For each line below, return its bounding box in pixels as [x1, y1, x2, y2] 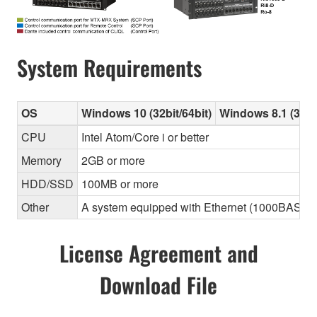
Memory [21, 151, 62, 168]
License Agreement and [59, 236, 258, 269]
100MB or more [81, 175, 158, 192]
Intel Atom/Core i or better [81, 128, 209, 145]
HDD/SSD [21, 175, 74, 192]
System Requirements [17, 51, 202, 83]
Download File [100, 268, 217, 301]
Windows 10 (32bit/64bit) [81, 104, 212, 121]
